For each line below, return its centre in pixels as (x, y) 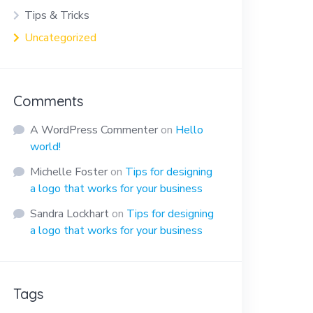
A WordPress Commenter (94, 130)
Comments (49, 101)
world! (46, 146)
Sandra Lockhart (70, 213)
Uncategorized (61, 37)
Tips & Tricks (57, 15)
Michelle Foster (69, 172)
